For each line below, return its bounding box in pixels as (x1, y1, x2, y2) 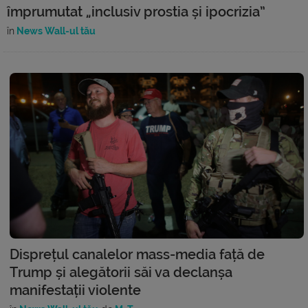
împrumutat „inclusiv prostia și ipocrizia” (7, 3, 265, 20)
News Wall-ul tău (14, 25, 96, 36)
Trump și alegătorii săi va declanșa (10, 263, 232, 280)
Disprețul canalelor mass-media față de (10, 245, 265, 263)
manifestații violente (10, 281, 141, 298)
